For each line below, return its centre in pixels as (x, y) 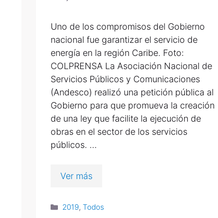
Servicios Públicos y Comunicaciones (125, 79)
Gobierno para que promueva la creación (133, 105)
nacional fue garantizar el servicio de (124, 39)
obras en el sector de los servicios (119, 131)
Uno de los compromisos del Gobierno (128, 26)
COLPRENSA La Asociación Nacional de (131, 66)
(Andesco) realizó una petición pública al (132, 92)
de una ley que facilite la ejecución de (126, 118)
